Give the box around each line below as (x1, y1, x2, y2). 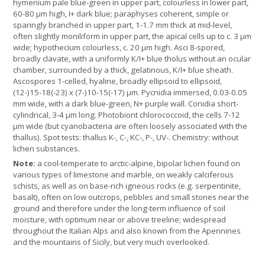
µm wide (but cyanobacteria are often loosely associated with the (13, 121, 248, 132)
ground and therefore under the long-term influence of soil (13, 203, 226, 214)
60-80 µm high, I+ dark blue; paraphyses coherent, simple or (13, 8, 230, 20)
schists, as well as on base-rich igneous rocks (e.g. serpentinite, (13, 180, 241, 192)
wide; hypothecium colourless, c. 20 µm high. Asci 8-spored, (13, 42, 225, 53)
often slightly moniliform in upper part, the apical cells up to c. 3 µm (13, 31, 252, 42)
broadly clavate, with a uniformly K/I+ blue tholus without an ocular (13, 53, 251, 64)
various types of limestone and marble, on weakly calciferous (13, 169, 234, 180)
